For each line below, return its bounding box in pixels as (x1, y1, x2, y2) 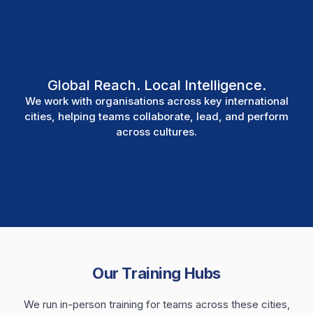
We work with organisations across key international (24, 94, 289, 108)
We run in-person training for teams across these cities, (23, 297, 290, 311)
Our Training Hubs (92, 264, 221, 283)
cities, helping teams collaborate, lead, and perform (24, 110, 289, 124)
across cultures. (116, 125, 197, 139)
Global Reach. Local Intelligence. (47, 77, 266, 94)
